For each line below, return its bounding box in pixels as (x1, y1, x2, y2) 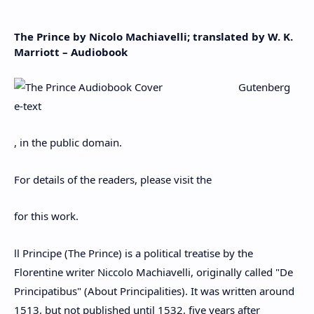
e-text (14, 98, 41, 113)
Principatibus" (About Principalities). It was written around (14, 283, 294, 298)
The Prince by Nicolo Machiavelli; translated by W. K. (14, 29, 293, 43)
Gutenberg (238, 79, 290, 94)
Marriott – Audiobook (14, 45, 128, 59)
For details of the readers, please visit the (14, 172, 212, 186)
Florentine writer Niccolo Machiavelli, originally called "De (14, 264, 293, 279)
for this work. (14, 209, 78, 223)
